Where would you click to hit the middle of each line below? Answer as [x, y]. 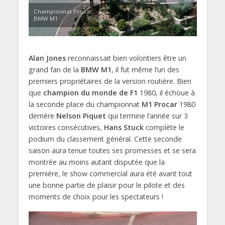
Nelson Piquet [81, 116]
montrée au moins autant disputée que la [96, 162]
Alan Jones [47, 58]
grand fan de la [54, 70]
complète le [164, 128]
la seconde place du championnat [85, 104]
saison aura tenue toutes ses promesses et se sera [112, 151]
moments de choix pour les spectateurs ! [96, 197]
